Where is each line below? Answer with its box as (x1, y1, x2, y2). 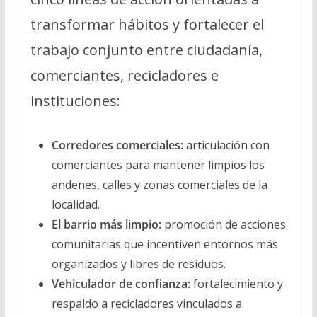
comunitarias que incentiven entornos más (51, 236, 278, 252)
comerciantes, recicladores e (30, 65, 219, 85)
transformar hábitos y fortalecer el (30, 14, 264, 34)
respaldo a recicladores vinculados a (51, 295, 242, 311)
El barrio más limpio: (51, 216, 161, 232)
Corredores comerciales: (51, 137, 183, 153)
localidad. (51, 196, 100, 212)
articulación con (183, 137, 270, 153)
